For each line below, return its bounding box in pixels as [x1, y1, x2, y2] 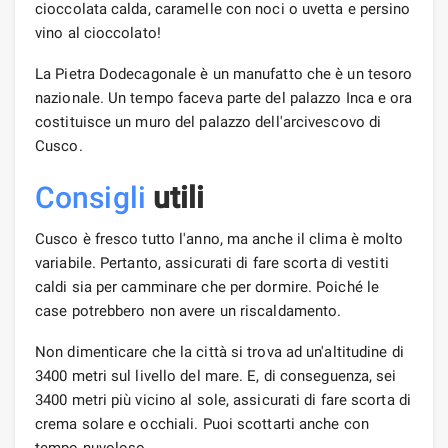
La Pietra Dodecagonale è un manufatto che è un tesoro [35, 64, 413, 83]
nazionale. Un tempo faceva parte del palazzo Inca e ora [35, 88, 413, 107]
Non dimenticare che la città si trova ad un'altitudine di [35, 342, 404, 361]
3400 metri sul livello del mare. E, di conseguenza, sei [35, 366, 397, 385]
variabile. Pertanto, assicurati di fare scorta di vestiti [35, 253, 389, 272]
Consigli [35, 179, 146, 215]
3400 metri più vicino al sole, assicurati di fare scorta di [35, 390, 411, 409]
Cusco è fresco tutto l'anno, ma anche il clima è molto [35, 229, 404, 248]
